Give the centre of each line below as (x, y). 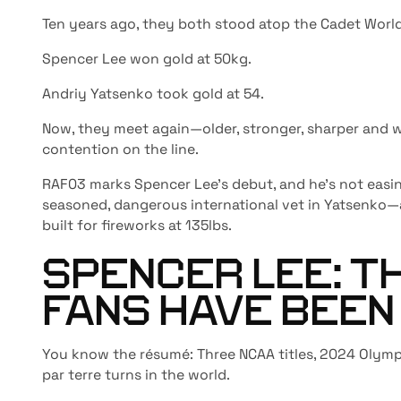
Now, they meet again (116, 128)
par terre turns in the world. (137, 375)
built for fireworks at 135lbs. (137, 225)
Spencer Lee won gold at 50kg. (147, 59)
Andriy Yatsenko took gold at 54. (154, 94)
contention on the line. (121, 149)
